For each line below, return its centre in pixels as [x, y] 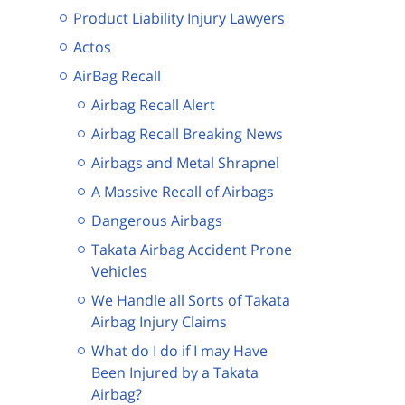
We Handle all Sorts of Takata [191, 300]
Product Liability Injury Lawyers [179, 18]
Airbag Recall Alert [153, 104]
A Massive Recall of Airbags [183, 191]
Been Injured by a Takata [175, 372]
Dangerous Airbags [157, 220]
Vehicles [119, 271]
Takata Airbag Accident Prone [192, 249]
